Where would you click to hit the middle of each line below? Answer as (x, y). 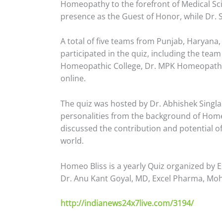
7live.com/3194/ (164, 203)
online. (74, 79)
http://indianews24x (98, 203)
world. (72, 140)
